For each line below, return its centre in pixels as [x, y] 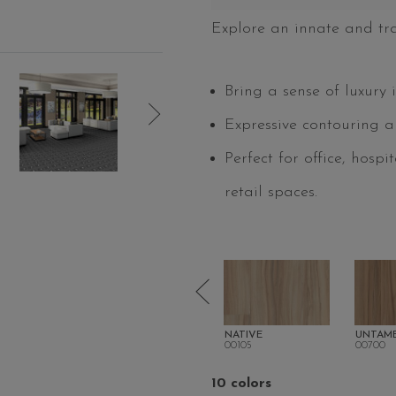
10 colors [241, 383]
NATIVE [244, 335]
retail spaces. [271, 193]
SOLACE [115, 335]
